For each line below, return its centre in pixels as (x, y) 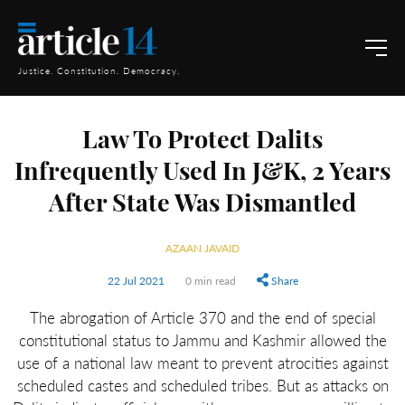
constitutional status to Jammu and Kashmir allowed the (202, 340)
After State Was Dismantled (202, 206)
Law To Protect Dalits (202, 142)
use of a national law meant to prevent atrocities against (202, 363)
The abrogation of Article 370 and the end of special (202, 317)
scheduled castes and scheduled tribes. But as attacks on (202, 385)
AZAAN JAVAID (202, 248)
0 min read (210, 280)
